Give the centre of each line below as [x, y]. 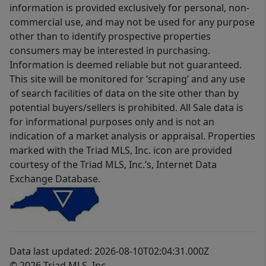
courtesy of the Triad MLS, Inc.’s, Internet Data [113, 165]
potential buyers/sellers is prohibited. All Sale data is [126, 108]
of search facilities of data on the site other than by [124, 94]
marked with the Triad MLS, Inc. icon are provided [121, 151]
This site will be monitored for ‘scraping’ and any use [127, 79]
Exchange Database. [55, 179]
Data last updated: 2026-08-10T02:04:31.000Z [109, 251]
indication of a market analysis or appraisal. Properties [132, 136]
